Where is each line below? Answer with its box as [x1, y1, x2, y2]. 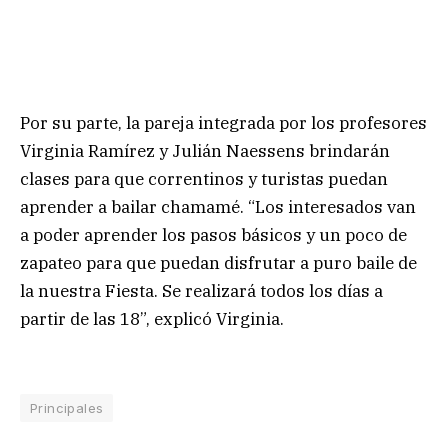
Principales [30, 399, 104, 416]
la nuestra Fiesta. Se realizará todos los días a [20, 279, 383, 302]
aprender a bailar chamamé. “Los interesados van [20, 195, 416, 218]
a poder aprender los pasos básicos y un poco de [20, 223, 407, 246]
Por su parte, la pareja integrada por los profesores [20, 111, 427, 134]
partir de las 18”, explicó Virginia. [20, 307, 284, 330]
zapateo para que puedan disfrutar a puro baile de [20, 251, 417, 274]
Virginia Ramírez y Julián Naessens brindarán [20, 139, 390, 162]
